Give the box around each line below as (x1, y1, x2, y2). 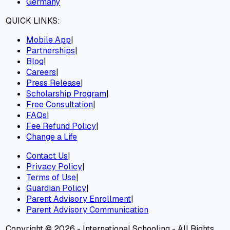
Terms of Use (26, 171, 76, 183)
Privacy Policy (26, 161, 83, 172)
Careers (26, 66, 56, 78)
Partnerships (26, 45, 75, 56)
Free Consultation (26, 99, 93, 110)
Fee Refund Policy (26, 120, 97, 131)
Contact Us (26, 150, 68, 161)
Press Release (26, 77, 81, 88)
